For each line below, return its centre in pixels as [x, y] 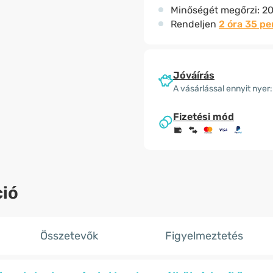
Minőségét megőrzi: [216, 10]
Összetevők [69, 236]
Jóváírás [194, 75]
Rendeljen [195, 24]
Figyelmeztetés [204, 236]
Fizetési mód [204, 117]
